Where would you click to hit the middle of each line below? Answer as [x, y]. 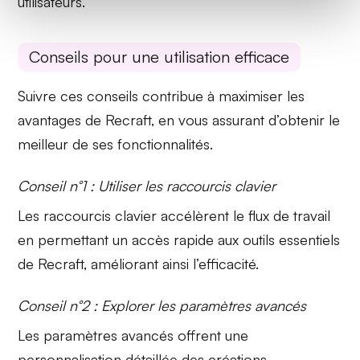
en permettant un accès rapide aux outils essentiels [179, 240]
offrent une [211, 335]
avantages [50, 120]
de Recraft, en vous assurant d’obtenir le [211, 120]
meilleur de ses [68, 144]
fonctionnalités [164, 144]
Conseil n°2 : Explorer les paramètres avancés [162, 306]
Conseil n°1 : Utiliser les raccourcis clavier [147, 186]
